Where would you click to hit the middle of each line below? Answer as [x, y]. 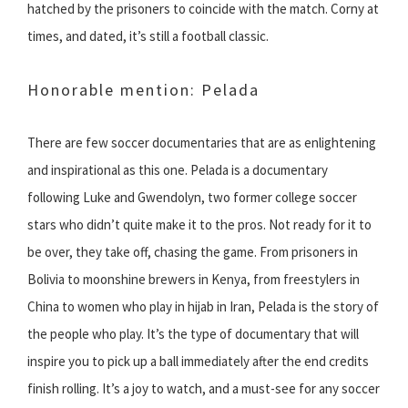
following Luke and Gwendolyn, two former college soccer [192, 197]
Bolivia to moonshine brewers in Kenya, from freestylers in [194, 279]
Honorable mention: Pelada [143, 89]
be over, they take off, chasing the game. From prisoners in [193, 251]
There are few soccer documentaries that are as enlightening [202, 142]
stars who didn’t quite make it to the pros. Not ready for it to [199, 224]
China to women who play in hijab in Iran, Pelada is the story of [203, 306]
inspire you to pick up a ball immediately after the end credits [198, 361]
